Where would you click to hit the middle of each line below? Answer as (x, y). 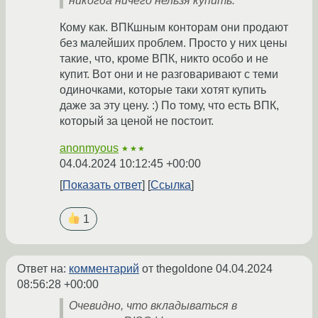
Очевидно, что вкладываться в (153, 306)
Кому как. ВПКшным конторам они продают (174, 28)
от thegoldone (177, 269)
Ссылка (171, 185)
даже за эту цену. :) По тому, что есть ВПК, (169, 106)
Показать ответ (102, 185)
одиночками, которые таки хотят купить (163, 90)
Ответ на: (43, 269)
